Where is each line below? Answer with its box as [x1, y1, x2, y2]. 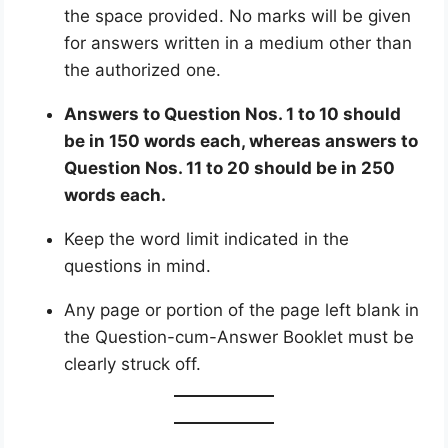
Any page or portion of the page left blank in [64, 299, 420, 320]
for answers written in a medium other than [64, 32, 413, 53]
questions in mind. [64, 255, 212, 276]
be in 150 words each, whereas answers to [64, 130, 419, 151]
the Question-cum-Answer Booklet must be [64, 326, 415, 347]
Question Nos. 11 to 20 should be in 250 [64, 157, 396, 178]
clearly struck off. [64, 353, 202, 374]
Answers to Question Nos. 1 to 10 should [64, 103, 402, 124]
